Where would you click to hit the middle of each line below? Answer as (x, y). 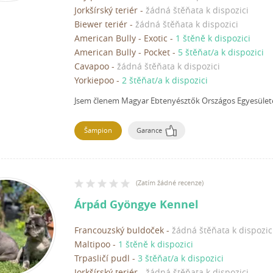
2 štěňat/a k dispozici (165, 80)
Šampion (98, 130)
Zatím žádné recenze (170, 183)
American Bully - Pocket (122, 52)
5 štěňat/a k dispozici (221, 52)
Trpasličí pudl (102, 258)
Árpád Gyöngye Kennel (136, 205)
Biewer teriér (101, 24)
